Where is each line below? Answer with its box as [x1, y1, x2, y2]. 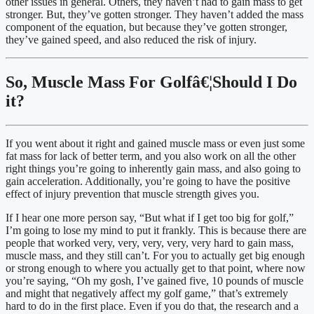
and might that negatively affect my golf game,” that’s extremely [6, 287, 288, 299]
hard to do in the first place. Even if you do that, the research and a [6, 299, 299, 312]
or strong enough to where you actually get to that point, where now [6, 261, 306, 274]
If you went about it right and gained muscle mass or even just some [6, 137, 305, 149]
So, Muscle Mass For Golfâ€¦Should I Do [6, 72, 297, 91]
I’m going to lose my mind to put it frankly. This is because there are [6, 224, 306, 236]
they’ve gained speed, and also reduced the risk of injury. [6, 34, 257, 46]
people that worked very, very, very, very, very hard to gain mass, [6, 236, 294, 249]
